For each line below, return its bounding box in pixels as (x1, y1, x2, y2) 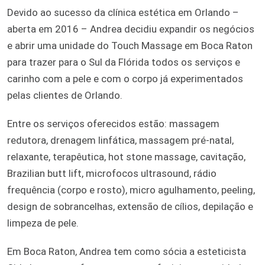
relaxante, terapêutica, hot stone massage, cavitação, (7, 151, 245, 163)
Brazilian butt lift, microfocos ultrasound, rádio (7, 167, 216, 179)
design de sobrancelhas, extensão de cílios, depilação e (7, 201, 253, 212)
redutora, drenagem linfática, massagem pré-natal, (7, 134, 234, 146)
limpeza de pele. (7, 217, 79, 229)
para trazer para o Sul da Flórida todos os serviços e (7, 56, 240, 68)
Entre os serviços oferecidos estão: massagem (7, 118, 219, 130)
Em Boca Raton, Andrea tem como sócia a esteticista (7, 245, 246, 257)
